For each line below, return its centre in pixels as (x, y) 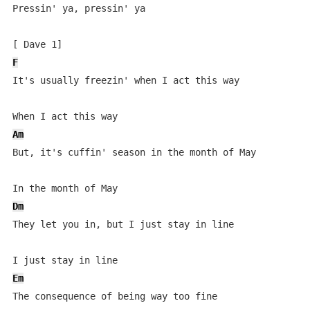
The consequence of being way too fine (115, 296)
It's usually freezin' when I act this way (126, 80)
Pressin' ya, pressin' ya (79, 8)
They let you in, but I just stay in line (123, 224)
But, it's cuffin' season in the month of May (134, 152)
